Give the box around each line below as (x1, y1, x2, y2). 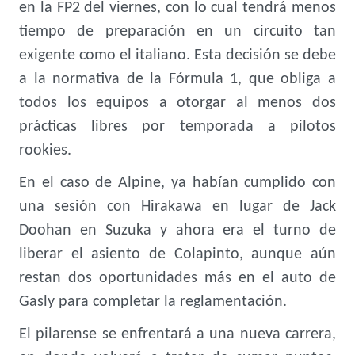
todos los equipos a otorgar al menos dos (19, 95, 336, 111)
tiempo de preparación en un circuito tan (19, 24, 336, 40)
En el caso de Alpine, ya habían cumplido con (19, 175, 336, 191)
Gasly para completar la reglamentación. (19, 294, 287, 310)
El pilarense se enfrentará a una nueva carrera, (19, 326, 336, 342)
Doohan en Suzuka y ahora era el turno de (19, 223, 336, 239)
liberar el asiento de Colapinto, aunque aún (19, 246, 336, 262)
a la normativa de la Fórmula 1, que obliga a (19, 71, 336, 87)
